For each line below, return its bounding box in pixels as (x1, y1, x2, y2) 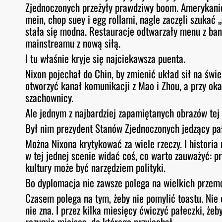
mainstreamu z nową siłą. (25, 35, 121, 51)
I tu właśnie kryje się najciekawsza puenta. (25, 50, 186, 66)
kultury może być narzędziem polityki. (25, 159, 166, 175)
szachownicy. (25, 89, 74, 105)
